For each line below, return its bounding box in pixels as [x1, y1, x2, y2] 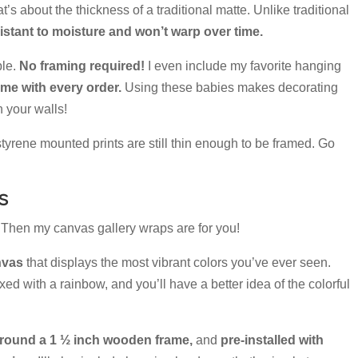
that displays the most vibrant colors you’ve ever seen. [23, 256, 332, 270]
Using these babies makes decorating [121, 81, 339, 95]
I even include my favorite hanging [145, 59, 342, 74]
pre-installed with [221, 333, 324, 348]
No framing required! [19, 59, 145, 74]
